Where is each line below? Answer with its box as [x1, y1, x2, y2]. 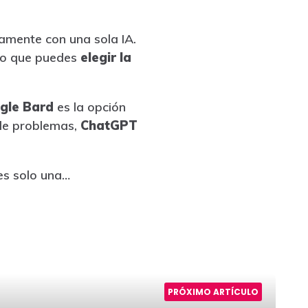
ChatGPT [80, 117, 137, 133]
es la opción [53, 98, 126, 115]
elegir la [80, 49, 131, 65]
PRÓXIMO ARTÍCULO [168, 285, 258, 298]
